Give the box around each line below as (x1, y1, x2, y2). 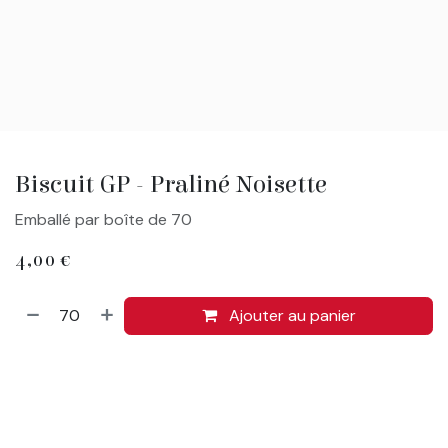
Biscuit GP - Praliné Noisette (15, 169, 327, 199)
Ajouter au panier (224, 304, 356, 326)
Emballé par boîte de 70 (15, 208, 192, 230)
